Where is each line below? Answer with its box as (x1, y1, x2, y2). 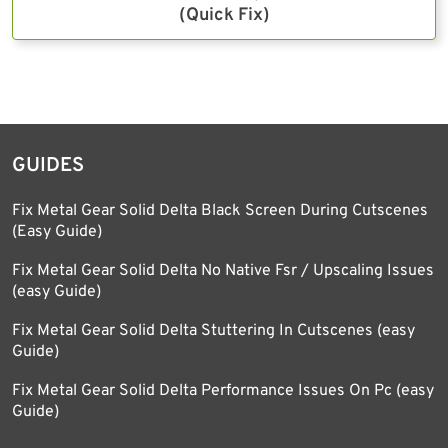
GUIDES (12, 152, 84, 179)
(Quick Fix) (178, 3, 270, 27)
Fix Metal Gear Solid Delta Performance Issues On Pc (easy (12, 380, 434, 401)
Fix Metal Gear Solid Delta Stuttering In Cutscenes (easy (12, 320, 415, 341)
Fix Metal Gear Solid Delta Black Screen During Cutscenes (12, 200, 428, 221)
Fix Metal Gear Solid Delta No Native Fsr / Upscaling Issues (12, 260, 434, 281)
